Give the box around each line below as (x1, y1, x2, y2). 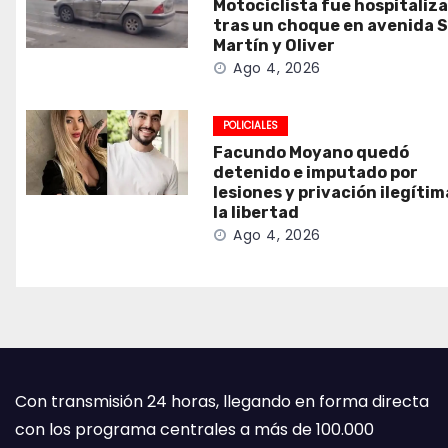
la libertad (213, 203, 300, 222)
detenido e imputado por (213, 163, 419, 182)
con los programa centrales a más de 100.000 (15, 418, 374, 441)
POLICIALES (223, 118, 279, 133)
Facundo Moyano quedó (213, 143, 410, 162)
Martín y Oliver (213, 36, 336, 55)
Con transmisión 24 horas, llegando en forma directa (15, 390, 429, 413)
